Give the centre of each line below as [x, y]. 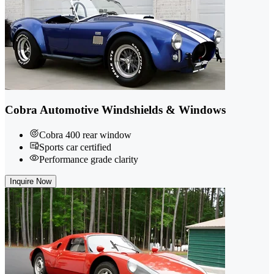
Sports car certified [75, 147]
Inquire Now [31, 182]
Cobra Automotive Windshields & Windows [115, 110]
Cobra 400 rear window [85, 135]
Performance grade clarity [89, 160]
